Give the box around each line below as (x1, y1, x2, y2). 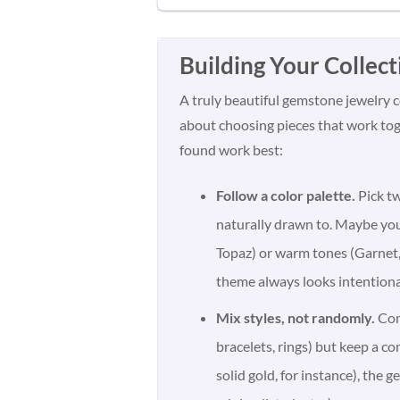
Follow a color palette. (216, 186, 356, 204)
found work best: (179, 140, 284, 158)
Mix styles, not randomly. (216, 309, 376, 327)
